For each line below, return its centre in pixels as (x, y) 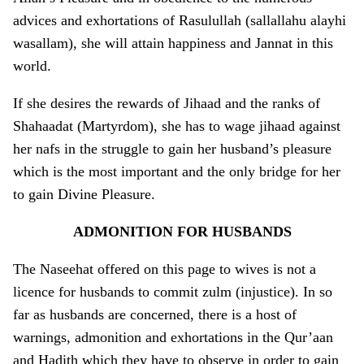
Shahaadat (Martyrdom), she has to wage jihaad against (177, 126)
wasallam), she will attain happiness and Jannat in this (173, 43)
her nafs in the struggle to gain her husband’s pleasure (172, 149)
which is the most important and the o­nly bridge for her (177, 172)
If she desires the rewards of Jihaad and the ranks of (167, 104)
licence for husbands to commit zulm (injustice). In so (173, 292)
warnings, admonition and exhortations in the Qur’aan (173, 338)
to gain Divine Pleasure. (84, 195)
